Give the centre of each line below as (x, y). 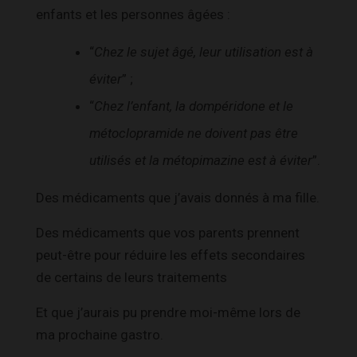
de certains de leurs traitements (131, 277)
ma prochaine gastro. (100, 334)
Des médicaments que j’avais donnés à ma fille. (178, 197)
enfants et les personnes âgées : (133, 14)
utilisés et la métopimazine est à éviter (201, 160)
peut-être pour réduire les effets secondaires (171, 255)
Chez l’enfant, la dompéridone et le (194, 106)
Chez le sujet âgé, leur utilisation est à (204, 51)
